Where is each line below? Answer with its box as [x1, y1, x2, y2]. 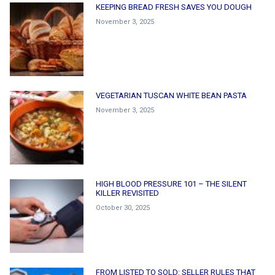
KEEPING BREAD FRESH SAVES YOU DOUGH [96, 2, 252, 12]
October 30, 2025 [96, 203, 150, 212]
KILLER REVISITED [96, 188, 159, 198]
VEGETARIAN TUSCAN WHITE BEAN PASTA [96, 90, 247, 100]
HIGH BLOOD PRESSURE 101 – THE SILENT [96, 179, 247, 188]
